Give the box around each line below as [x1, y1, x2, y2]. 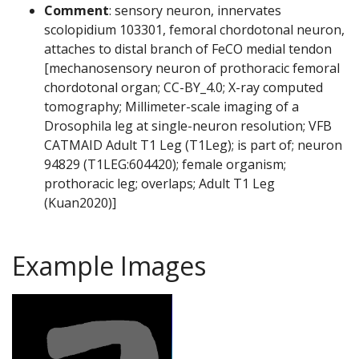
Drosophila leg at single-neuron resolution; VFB [44, 117, 332, 135]
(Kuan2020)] [44, 194, 116, 212]
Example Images [12, 248, 206, 284]
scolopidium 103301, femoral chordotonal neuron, [44, 21, 345, 39]
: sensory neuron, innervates [109, 2, 281, 20]
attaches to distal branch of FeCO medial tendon [44, 40, 332, 58]
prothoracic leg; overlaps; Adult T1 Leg [44, 175, 275, 193]
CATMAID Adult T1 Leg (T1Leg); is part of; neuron [44, 136, 342, 155]
